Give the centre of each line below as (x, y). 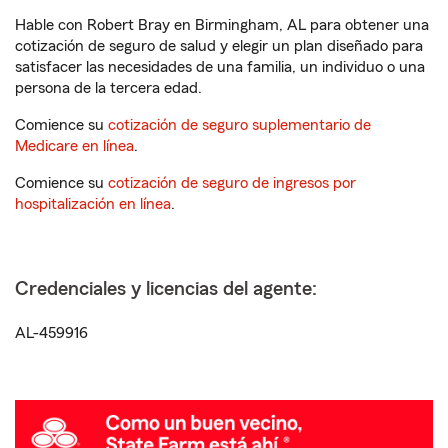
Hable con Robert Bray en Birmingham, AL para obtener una (222, 25)
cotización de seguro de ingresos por (232, 183)
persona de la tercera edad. (108, 88)
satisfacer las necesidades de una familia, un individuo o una (220, 67)
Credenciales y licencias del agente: (166, 289)
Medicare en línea (74, 146)
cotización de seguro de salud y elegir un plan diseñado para (219, 46)
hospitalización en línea (93, 204)
